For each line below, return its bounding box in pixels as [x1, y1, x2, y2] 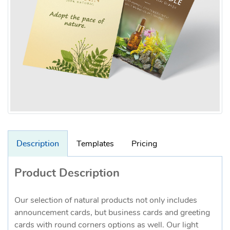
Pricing [131, 139, 157, 148]
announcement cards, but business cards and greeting [14, 208, 210, 217]
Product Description [14, 167, 120, 179]
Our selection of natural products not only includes [14, 196, 197, 204]
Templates [76, 139, 114, 148]
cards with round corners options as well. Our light [14, 220, 198, 229]
